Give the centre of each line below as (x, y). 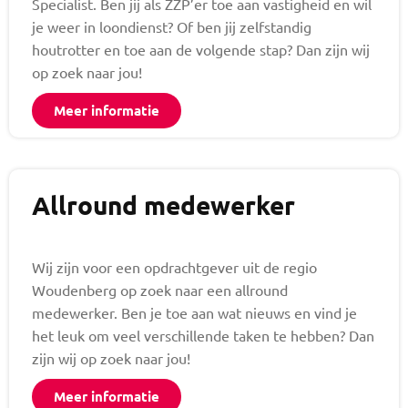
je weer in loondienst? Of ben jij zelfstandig (172, 27)
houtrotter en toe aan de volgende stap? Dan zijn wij (201, 50)
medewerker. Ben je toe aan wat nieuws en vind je (194, 313)
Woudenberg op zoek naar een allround (160, 290)
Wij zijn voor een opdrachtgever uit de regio (174, 267)
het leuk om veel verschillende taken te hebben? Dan (203, 336)
